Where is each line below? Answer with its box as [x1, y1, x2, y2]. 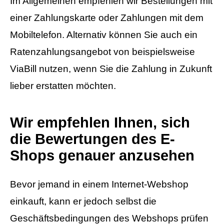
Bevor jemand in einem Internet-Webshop [10, 178, 188, 189]
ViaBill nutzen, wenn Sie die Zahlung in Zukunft [10, 63, 212, 74]
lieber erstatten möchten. [10, 80, 116, 91]
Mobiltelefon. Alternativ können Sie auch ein [10, 29, 197, 40]
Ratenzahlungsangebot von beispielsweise [10, 46, 195, 57]
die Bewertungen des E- [10, 131, 175, 147]
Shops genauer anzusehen [10, 147, 194, 164]
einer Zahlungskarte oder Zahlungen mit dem [10, 12, 203, 23]
